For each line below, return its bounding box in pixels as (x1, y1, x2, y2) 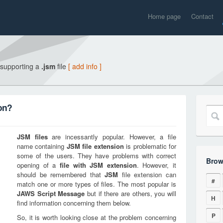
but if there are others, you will (85, 189, 177, 198)
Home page (148, 11, 181, 21)
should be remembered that (17, 170, 105, 179)
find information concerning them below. (17, 198, 131, 208)
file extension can (118, 170, 177, 179)
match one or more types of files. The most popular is (17, 179, 176, 189)
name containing (17, 141, 67, 151)
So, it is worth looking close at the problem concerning (17, 213, 176, 222)
